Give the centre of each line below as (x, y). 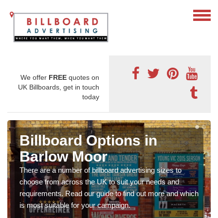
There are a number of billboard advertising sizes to (100, 170)
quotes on (83, 78)
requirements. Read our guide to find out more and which (109, 194)
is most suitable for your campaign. (75, 205)
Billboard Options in (88, 141)
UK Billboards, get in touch (59, 87)
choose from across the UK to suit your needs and (99, 182)
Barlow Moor (64, 157)
